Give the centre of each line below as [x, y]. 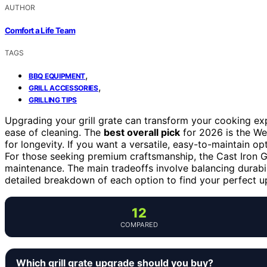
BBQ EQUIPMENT [57, 76]
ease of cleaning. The [54, 132]
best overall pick [142, 132]
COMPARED [139, 224]
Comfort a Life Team [40, 30]
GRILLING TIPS [53, 100]
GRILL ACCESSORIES [63, 88]
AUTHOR [20, 8]
